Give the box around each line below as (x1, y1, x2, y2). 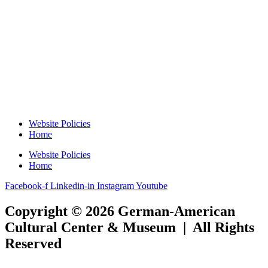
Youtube (136, 180, 167, 191)
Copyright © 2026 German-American (5, 203, 235, 219)
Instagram (97, 180, 134, 191)
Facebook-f (5, 180, 48, 191)
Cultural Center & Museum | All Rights (5, 219, 254, 235)
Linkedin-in (50, 180, 95, 191)
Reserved (5, 235, 62, 251)
